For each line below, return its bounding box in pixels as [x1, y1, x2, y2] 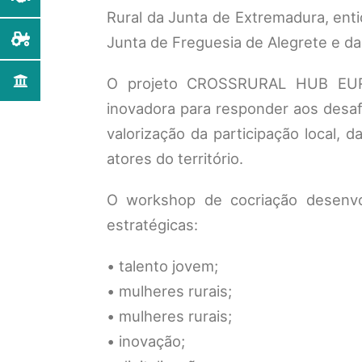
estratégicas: [107, 216, 198, 234]
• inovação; [107, 332, 185, 350]
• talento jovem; [107, 257, 218, 275]
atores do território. [107, 149, 243, 167]
